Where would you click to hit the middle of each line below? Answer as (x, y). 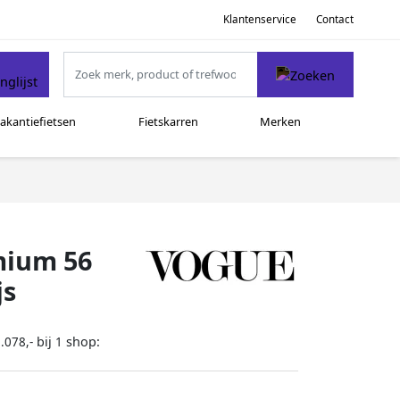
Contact (335, 19)
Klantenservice (259, 19)
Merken (281, 122)
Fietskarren (168, 122)
